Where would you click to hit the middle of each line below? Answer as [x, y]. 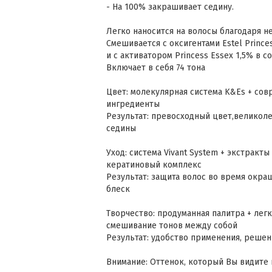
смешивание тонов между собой [172, 226]
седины [122, 128]
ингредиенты [133, 104]
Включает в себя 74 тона [156, 68]
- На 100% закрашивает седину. [170, 7]
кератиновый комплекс [154, 165]
